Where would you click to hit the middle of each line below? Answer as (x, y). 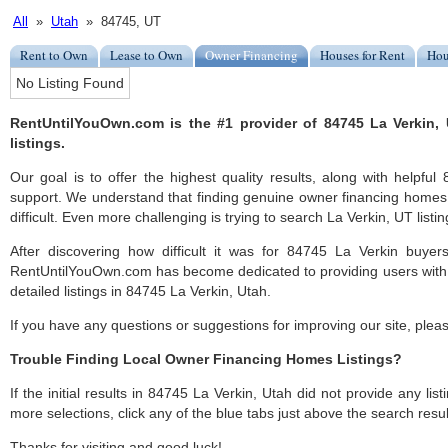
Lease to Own (146, 55)
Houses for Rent (362, 55)
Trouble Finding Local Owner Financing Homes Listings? (206, 359)
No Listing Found (70, 83)
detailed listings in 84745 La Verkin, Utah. (140, 291)
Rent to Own (54, 55)
